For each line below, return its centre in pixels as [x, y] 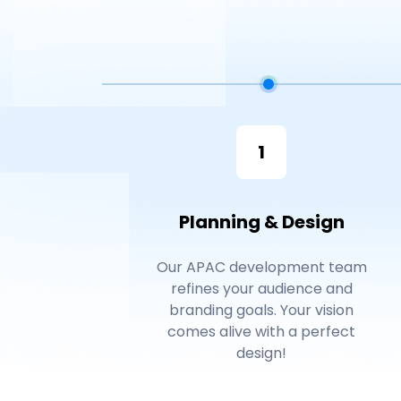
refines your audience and [261, 289]
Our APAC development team [261, 268]
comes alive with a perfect [261, 332]
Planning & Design [261, 222]
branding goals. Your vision [261, 311]
